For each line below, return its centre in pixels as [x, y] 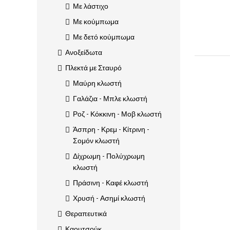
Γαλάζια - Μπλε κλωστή [110, 99]
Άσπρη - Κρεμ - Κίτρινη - [111, 129]
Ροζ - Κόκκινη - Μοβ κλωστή [117, 114]
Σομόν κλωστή [96, 141]
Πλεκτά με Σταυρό [93, 68]
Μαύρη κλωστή [97, 83]
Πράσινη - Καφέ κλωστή [111, 183]
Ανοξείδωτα [84, 52]
